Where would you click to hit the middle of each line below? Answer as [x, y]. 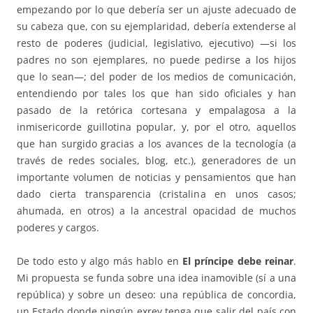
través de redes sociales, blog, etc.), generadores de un [156, 161]
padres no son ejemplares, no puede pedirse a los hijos [156, 60]
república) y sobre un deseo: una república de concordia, [156, 295]
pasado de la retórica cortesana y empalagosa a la [156, 110]
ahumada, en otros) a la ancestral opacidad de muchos [156, 211]
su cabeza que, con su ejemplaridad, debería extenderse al [156, 27]
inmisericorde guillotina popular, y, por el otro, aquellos [156, 127]
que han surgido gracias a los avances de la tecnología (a [156, 144]
